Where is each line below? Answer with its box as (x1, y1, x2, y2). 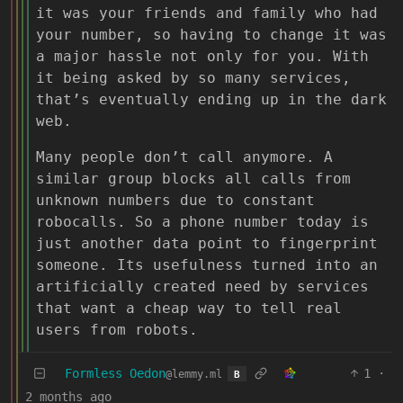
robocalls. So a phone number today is (36, 212, 369, 230)
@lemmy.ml (166, 367, 222, 381)
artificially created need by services (36, 277, 369, 295)
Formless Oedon (65, 365, 166, 381)
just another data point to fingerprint (36, 234, 378, 252)
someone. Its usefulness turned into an (36, 255, 378, 273)
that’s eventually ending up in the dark (36, 90, 387, 108)
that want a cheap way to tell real (36, 299, 342, 317)
